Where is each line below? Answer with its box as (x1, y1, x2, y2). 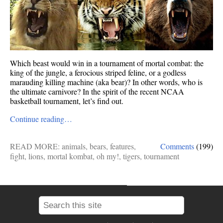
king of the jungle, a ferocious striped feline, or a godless (10, 67, 186, 78)
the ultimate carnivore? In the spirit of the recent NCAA (10, 86, 184, 97)
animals (62, 140, 86, 151)
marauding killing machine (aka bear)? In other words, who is (10, 77, 203, 88)
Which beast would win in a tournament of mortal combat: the (10, 58, 204, 69)
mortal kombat (47, 150, 93, 161)
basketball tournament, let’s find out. (10, 96, 123, 107)
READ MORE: (10, 140, 62, 151)
